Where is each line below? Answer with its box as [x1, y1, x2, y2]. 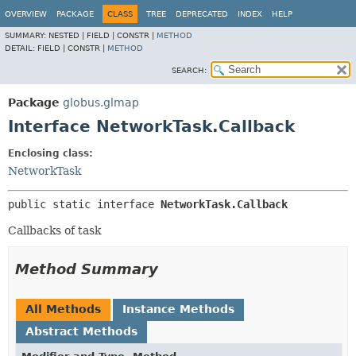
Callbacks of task [8, 224, 101, 237]
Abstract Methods [25, 325, 137, 338]
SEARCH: [172, 66, 207, 75]
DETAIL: [5, 44, 37, 52]
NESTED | [48, 31, 87, 40]
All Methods [25, 303, 101, 315]
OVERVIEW [5, 10, 47, 18]
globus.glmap [63, 96, 139, 109]
